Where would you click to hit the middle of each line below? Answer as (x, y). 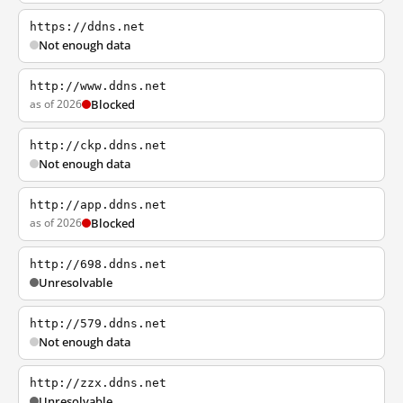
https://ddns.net (87, 27)
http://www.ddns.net (98, 86)
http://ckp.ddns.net (98, 145)
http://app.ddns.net (98, 205)
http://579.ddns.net (98, 323)
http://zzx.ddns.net (98, 383)
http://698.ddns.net (98, 264)
